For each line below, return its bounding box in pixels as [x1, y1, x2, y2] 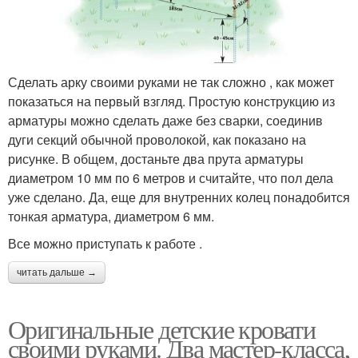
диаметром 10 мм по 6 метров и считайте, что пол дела [8, 168, 333, 187]
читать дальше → [17, 266, 97, 278]
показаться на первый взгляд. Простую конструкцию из [8, 91, 335, 110]
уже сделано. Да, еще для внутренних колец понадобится [8, 187, 350, 206]
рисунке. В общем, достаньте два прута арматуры [8, 149, 304, 168]
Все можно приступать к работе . [8, 233, 202, 253]
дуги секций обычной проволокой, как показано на [8, 129, 306, 149]
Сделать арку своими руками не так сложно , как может [8, 72, 334, 91]
